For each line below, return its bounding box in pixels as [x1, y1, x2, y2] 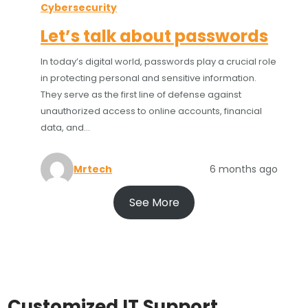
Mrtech [74, 162, 113, 177]
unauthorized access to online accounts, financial [41, 104, 263, 118]
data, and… [41, 121, 91, 135]
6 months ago [209, 162, 278, 177]
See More [129, 194, 179, 210]
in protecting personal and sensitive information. [41, 71, 257, 85]
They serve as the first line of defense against [41, 88, 242, 102]
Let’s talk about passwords [41, 25, 269, 48]
